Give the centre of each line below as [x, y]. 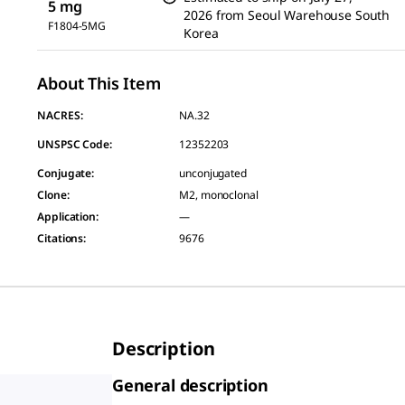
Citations [61, 238]
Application [67, 216]
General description [190, 385]
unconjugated [213, 173]
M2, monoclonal [219, 194]
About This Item [99, 83]
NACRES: [60, 115]
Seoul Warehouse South [319, 14]
